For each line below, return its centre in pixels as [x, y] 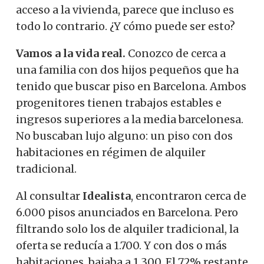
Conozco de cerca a [176, 53]
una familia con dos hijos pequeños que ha [127, 70]
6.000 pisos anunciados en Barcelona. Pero [127, 212]
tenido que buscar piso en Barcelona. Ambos [131, 86]
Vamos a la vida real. [71, 53]
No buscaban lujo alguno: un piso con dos [124, 136]
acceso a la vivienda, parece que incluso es [125, 9]
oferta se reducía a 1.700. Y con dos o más [121, 245]
